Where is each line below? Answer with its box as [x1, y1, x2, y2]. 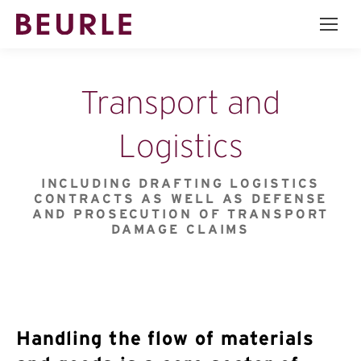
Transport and [81, 85, 280, 120]
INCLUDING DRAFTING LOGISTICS [40, 176, 321, 190]
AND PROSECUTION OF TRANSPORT [31, 206, 330, 221]
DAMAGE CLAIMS [110, 222, 251, 236]
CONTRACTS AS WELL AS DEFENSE [33, 191, 328, 205]
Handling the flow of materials [16, 327, 314, 349]
